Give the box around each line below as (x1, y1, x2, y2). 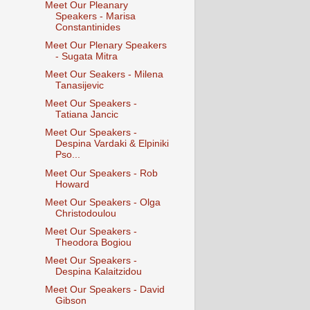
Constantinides (55, 21, 120, 33)
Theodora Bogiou (55, 237, 131, 248)
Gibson (55, 295, 86, 306)
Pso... (55, 149, 80, 161)
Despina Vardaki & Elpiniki (55, 138, 169, 149)
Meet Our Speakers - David (44, 284, 165, 295)
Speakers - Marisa (55, 10, 136, 21)
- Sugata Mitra (55, 51, 118, 62)
